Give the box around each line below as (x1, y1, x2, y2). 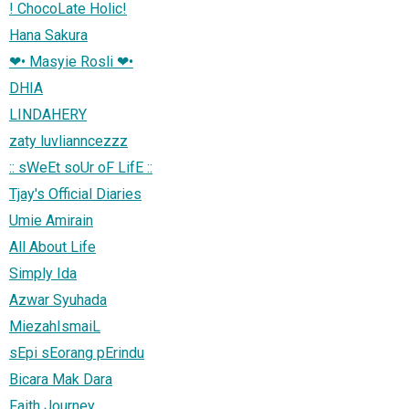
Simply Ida (9, 264, 77, 282)
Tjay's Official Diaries (9, 184, 142, 203)
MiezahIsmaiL (9, 317, 100, 335)
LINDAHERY (9, 105, 87, 123)
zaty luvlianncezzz (9, 131, 128, 150)
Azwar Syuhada (9, 290, 107, 309)
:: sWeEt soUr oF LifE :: (9, 158, 152, 176)
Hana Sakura (9, 26, 88, 44)
